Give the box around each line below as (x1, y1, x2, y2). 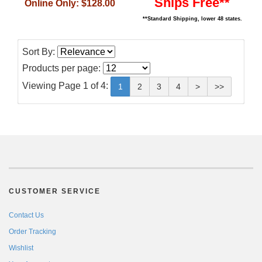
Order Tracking (9, 227, 56, 236)
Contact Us (9, 211, 44, 219)
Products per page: (22, 63, 103, 73)
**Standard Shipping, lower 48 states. (142, 15, 242, 22)
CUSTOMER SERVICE (9, 187, 101, 195)
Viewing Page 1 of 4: (22, 80, 111, 91)
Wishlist (9, 243, 33, 252)
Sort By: (22, 46, 57, 57)
